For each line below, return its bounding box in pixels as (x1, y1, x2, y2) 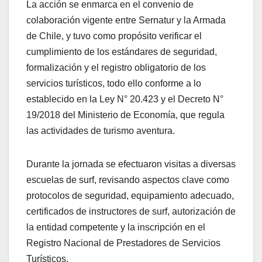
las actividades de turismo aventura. (26, 125, 175, 136)
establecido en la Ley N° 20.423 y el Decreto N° (26, 94, 223, 104)
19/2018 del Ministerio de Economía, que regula (26, 109, 225, 120)
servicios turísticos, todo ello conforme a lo (26, 78, 201, 88)
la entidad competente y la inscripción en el (26, 222, 205, 232)
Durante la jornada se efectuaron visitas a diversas (26, 158, 236, 169)
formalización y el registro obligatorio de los (26, 62, 206, 73)
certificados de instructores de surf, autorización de (26, 206, 236, 216)
